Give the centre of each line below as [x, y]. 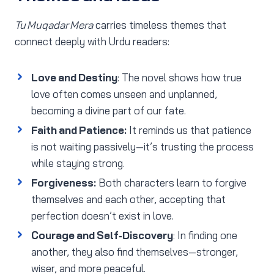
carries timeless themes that [160, 25]
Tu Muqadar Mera [54, 25]
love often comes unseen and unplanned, [124, 94]
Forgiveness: [64, 183]
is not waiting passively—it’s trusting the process [143, 147]
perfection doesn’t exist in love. [102, 216]
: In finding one [205, 235]
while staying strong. [78, 163]
